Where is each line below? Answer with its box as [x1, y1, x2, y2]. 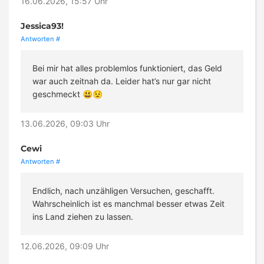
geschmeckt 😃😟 [32, 89, 103, 100]
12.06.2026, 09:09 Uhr [21, 241, 109, 252]
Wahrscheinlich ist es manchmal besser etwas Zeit [32, 199, 225, 209]
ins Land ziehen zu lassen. [32, 212, 133, 222]
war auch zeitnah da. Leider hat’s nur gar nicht [32, 76, 211, 87]
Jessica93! [21, 21, 64, 32]
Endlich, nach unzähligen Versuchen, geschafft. [32, 186, 214, 196]
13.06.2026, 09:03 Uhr [21, 118, 110, 129]
